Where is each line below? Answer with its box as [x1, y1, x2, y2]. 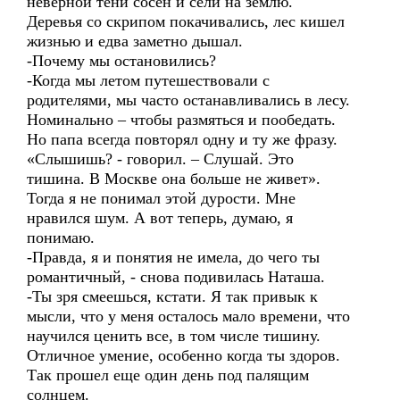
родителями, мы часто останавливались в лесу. [27, 91, 350, 109]
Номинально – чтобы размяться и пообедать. [27, 111, 336, 129]
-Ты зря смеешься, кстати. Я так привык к [27, 287, 318, 305]
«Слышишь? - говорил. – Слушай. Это [27, 150, 294, 168]
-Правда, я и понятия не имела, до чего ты [27, 248, 320, 266]
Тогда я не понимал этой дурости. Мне [27, 189, 296, 207]
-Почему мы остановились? [27, 52, 216, 70]
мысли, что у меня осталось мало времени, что [27, 307, 350, 325]
